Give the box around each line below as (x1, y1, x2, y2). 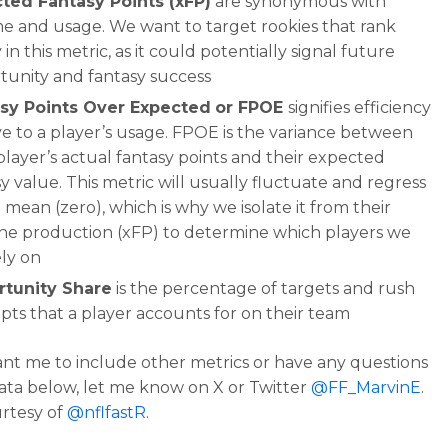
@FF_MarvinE (311, 378, 422, 397)
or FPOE (215, 98, 289, 117)
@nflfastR (67, 403, 147, 422)
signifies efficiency (288, 98, 432, 117)
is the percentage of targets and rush (112, 279, 416, 298)
